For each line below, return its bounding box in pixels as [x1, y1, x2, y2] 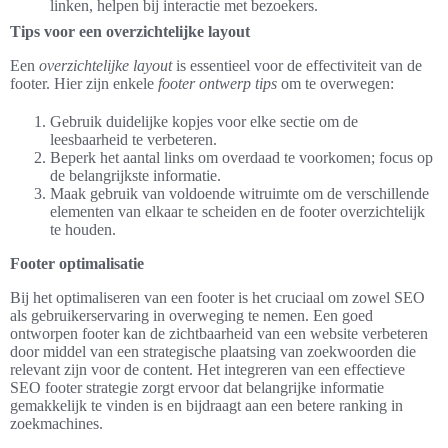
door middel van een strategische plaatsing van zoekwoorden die [10, 343, 416, 361]
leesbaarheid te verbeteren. [50, 131, 217, 149]
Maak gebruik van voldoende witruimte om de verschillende [50, 185, 429, 203]
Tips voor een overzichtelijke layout [10, 23, 250, 41]
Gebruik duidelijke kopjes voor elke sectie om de [50, 113, 358, 131]
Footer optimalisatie [10, 255, 144, 273]
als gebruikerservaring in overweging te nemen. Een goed [10, 307, 373, 325]
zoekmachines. [10, 415, 103, 433]
